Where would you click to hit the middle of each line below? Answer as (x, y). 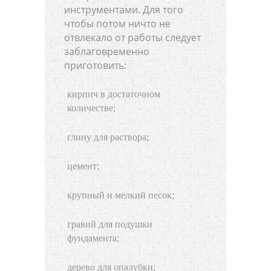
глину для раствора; (108, 137)
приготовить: (95, 65)
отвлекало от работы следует (132, 37)
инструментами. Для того (124, 9)
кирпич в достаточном (114, 94)
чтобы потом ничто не (117, 23)
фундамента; (93, 238)
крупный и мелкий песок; (121, 195)
